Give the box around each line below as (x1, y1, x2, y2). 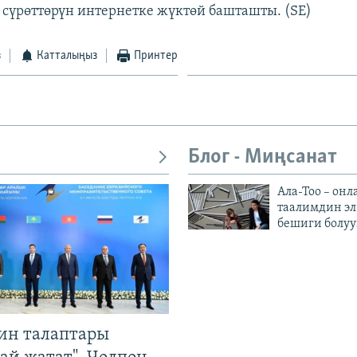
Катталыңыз (37, 49, 98, 62)
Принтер (133, 49, 178, 62)
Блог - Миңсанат (188, 146, 337, 168)
